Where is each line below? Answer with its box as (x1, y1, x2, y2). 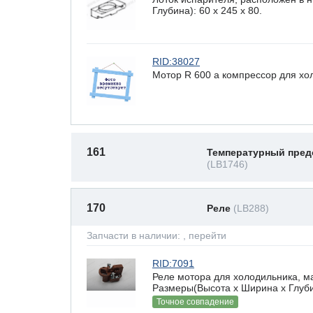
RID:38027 (152, 56, 200, 67)
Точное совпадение (156, 297, 234, 307)
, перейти (183, 230, 226, 241)
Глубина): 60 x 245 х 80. (152, 4, 262, 16)
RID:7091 (152, 258, 194, 269)
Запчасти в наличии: (87, 230, 183, 241)
